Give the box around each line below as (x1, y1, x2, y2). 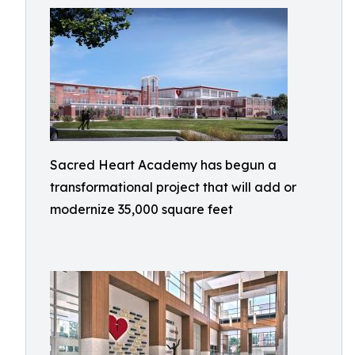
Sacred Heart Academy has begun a (50, 157, 277, 173)
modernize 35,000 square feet (50, 201, 233, 217)
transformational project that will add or (50, 179, 296, 195)
